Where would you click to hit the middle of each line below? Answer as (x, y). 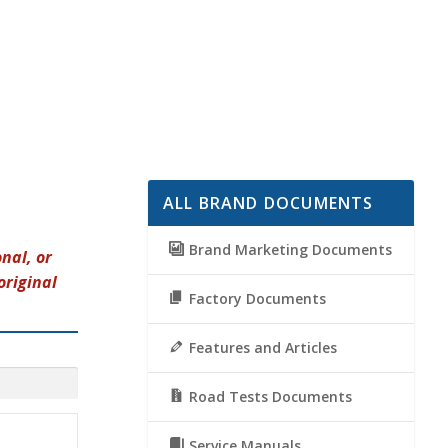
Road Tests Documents (271, 396)
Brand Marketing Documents (291, 249)
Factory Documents (258, 298)
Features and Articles (263, 347)
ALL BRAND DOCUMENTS (268, 202)
